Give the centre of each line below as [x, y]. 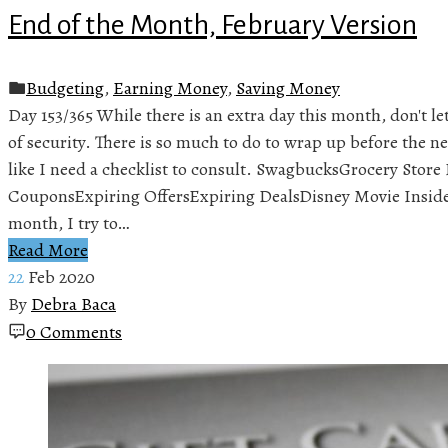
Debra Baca [73, 303]
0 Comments [74, 331]
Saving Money [288, 87]
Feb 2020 [61, 276]
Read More [48, 249]
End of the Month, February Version [212, 24]
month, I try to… [68, 222]
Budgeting [65, 87]
